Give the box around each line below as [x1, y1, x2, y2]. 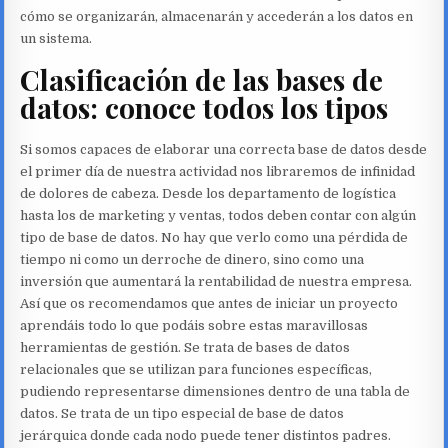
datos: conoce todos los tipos [20, 89, 389, 127]
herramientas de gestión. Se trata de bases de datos [20, 340, 351, 356]
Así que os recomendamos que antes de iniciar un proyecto [20, 296, 399, 312]
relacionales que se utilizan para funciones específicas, [20, 362, 373, 378]
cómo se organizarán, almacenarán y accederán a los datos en [20, 8, 414, 24]
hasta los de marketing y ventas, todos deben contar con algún [20, 208, 417, 224]
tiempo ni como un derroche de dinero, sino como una [20, 252, 365, 268]
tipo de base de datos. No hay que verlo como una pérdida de [20, 230, 409, 246]
